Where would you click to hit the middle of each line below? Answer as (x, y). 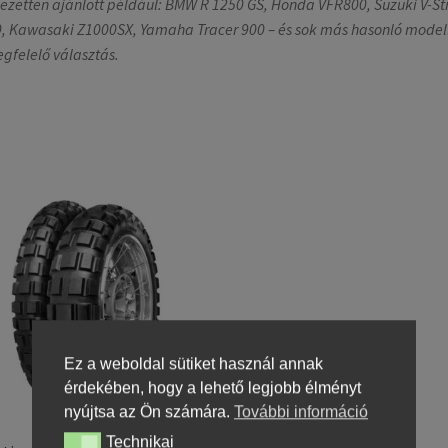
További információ (301, 412)
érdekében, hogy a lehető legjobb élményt (212, 388)
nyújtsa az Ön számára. (149, 412)
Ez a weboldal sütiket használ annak (193, 364)
